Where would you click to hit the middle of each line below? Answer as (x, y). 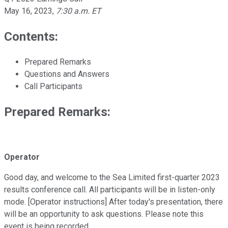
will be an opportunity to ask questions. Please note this (104, 214)
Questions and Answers (67, 74)
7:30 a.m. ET (79, 11)
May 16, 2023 (28, 11)
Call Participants (53, 86)
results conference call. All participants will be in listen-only (110, 190)
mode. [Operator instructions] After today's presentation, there (113, 202)
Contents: (31, 36)
